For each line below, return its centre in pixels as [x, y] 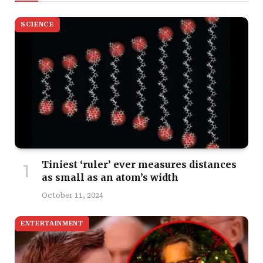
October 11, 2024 [73, 195]
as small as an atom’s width [110, 177]
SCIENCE [37, 24]
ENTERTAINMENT [52, 223]
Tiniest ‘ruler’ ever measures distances [139, 164]
